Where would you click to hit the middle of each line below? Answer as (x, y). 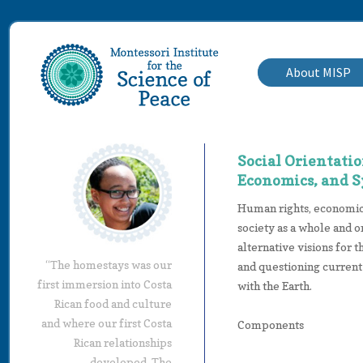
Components (271, 325)
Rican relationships (123, 342)
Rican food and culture (113, 303)
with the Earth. (275, 286)
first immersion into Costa (105, 284)
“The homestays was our (109, 264)
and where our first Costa (107, 322)
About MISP (318, 72)
